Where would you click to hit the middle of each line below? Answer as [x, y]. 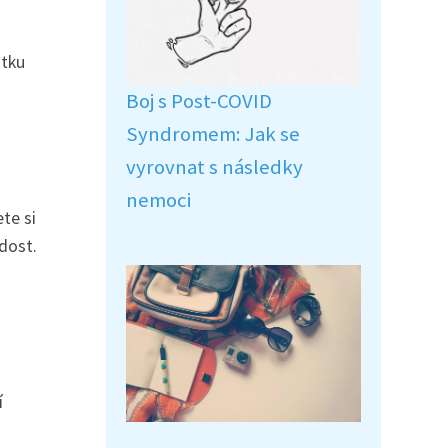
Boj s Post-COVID [199, 101]
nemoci [158, 200]
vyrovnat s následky [214, 167]
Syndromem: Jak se [213, 134]
